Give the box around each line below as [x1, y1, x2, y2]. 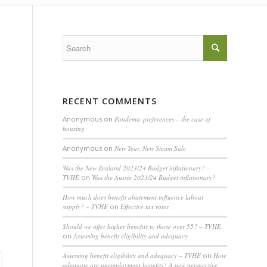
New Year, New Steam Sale [114, 144, 187, 153]
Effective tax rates [120, 202, 169, 211]
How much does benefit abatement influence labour [63, 193, 204, 201]
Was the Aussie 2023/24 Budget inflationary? [92, 173, 216, 182]
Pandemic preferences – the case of [114, 114, 211, 123]
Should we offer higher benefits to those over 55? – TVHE [63, 222, 222, 231]
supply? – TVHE [63, 202, 108, 211]
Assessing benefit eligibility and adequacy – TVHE [63, 251, 201, 260]
